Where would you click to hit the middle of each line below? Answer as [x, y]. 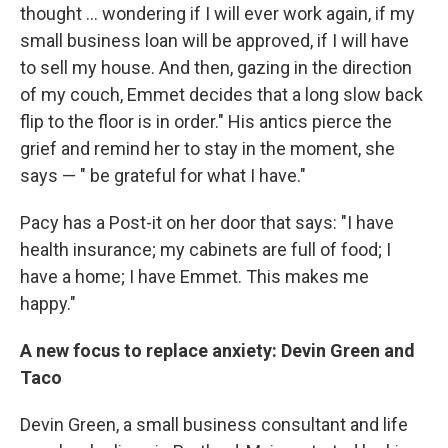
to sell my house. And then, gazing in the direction [216, 67]
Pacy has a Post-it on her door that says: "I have [207, 222]
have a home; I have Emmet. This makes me [194, 276]
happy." [48, 303]
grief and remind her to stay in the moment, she [207, 148]
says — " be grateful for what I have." [163, 175]
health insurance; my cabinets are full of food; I [205, 249]
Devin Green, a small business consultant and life [214, 424]
